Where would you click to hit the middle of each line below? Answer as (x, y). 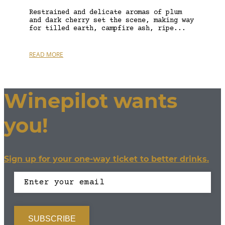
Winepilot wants (91, 101)
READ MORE (46, 54)
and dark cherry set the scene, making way (111, 20)
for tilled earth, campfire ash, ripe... (107, 28)
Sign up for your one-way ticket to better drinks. (106, 159)
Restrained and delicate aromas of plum (105, 12)
